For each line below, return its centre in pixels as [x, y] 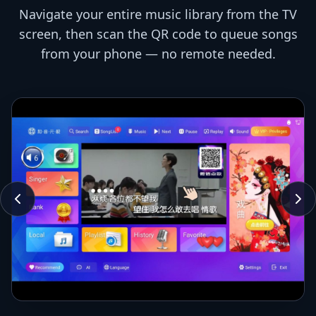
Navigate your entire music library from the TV [158, 14]
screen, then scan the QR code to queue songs [158, 34]
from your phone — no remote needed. [158, 53]
